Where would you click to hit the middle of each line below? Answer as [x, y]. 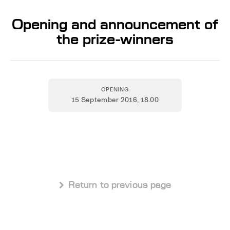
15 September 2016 [104, 99]
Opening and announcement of [115, 24]
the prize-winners [115, 39]
